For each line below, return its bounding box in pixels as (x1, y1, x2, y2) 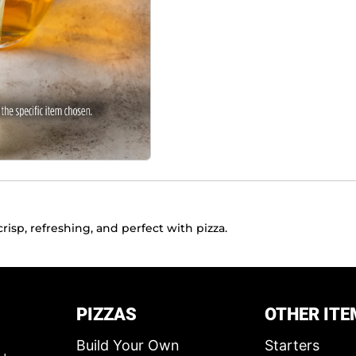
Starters (264, 336, 319, 354)
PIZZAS (75, 304, 137, 325)
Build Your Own (75, 336, 180, 354)
